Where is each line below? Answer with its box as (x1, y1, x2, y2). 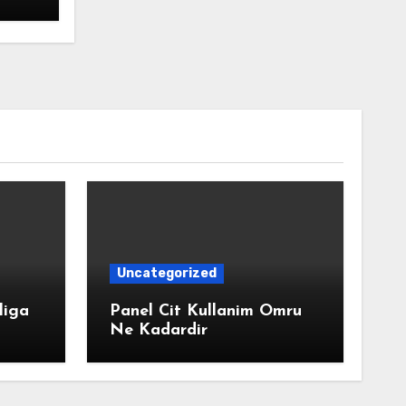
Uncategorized (116, 266, 217, 281)
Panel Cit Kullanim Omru (109, 303, 302, 320)
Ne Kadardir (109, 322, 208, 339)
